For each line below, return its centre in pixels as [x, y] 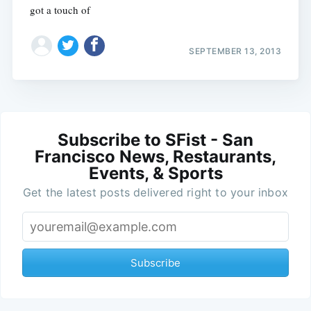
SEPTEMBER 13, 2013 [235, 51]
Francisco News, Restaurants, [155, 156]
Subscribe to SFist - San [155, 140]
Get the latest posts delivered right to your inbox [155, 192]
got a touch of [60, 10]
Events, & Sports [155, 173]
